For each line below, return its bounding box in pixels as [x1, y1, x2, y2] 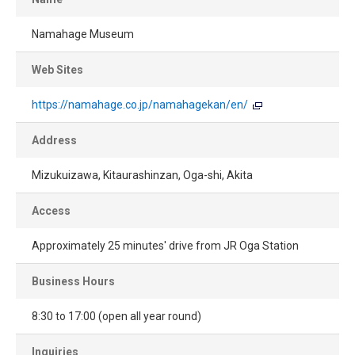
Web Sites [32, 63, 83, 77]
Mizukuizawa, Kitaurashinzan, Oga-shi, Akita [32, 169, 253, 182]
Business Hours [32, 275, 115, 288]
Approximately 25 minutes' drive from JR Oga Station [32, 239, 299, 253]
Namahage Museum [32, 28, 134, 41]
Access [32, 204, 71, 218]
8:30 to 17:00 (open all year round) [32, 310, 201, 323]
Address [32, 134, 77, 147]
